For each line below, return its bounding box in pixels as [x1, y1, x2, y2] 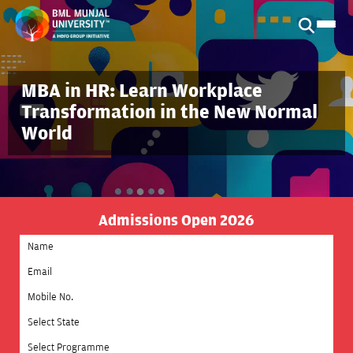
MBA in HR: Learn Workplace [21, 80, 262, 102]
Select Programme [20, 336, 114, 350]
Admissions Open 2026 [98, 212, 255, 229]
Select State [20, 311, 81, 325]
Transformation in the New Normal [21, 102, 318, 124]
